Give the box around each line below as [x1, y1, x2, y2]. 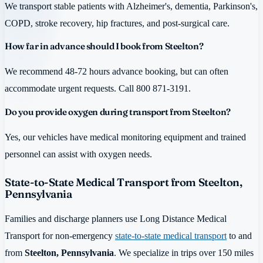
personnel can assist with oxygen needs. [5, 149, 152, 160]
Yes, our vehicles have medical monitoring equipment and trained [5, 131, 246, 143]
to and [227, 230, 252, 241]
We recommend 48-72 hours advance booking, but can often [5, 66, 228, 77]
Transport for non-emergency [5, 230, 115, 241]
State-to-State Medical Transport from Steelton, [5, 176, 242, 190]
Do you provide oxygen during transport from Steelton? [5, 106, 231, 117]
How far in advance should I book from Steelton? [5, 41, 204, 52]
